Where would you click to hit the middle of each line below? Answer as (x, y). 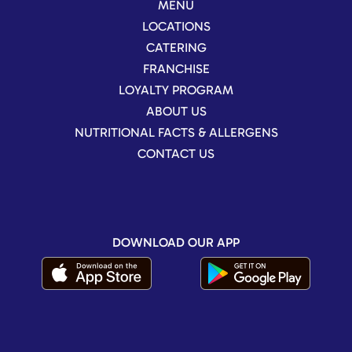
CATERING (176, 47)
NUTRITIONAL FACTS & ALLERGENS (176, 132)
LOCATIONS (176, 26)
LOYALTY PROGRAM (176, 90)
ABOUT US (176, 111)
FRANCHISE (176, 68)
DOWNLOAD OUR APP (176, 242)
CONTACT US (176, 153)
